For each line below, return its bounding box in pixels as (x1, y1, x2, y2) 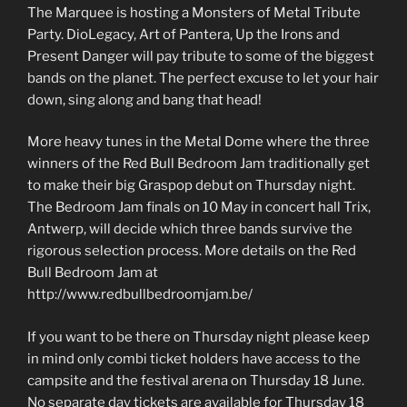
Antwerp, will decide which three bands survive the (27, 221, 352, 238)
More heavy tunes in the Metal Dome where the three (27, 134, 370, 151)
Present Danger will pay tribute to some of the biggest (27, 47, 374, 65)
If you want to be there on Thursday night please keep (27, 328, 370, 345)
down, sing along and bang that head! (27, 91, 262, 108)
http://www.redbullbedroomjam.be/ (27, 286, 253, 303)
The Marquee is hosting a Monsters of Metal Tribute (27, 4, 361, 21)
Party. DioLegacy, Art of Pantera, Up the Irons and (27, 25, 340, 43)
